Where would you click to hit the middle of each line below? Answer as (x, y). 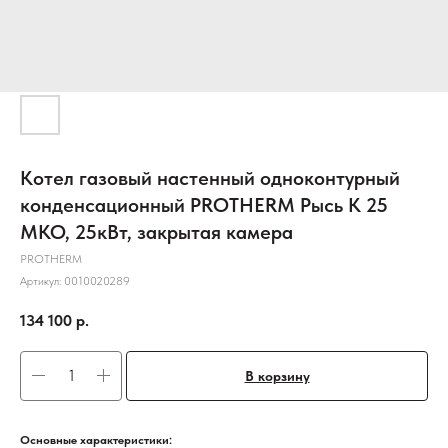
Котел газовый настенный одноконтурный (210, 178)
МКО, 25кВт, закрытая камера (156, 232)
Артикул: (42, 281)
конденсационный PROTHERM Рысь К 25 (204, 205)
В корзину (277, 375)
